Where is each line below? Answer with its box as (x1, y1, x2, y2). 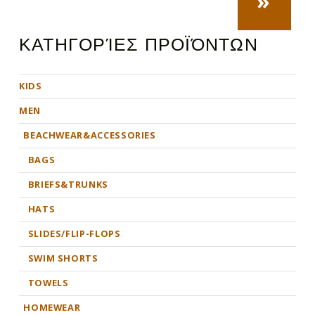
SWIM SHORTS (27, 252, 98, 265)
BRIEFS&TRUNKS (27, 178, 108, 191)
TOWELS (27, 276, 69, 290)
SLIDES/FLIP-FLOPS (27, 227, 121, 240)
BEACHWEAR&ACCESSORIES (23, 129, 156, 142)
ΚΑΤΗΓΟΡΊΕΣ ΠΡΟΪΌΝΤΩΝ (18, 37, 258, 56)
